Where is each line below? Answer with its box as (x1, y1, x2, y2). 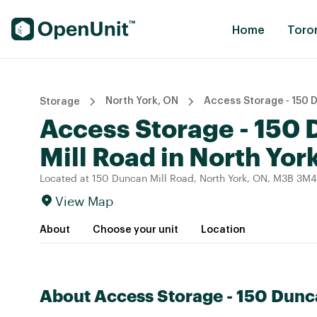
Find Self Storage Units (11, 20, 133, 31)
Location (201, 225, 246, 235)
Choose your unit (93, 225, 178, 235)
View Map (55, 195, 113, 208)
